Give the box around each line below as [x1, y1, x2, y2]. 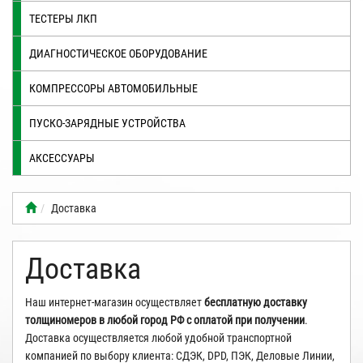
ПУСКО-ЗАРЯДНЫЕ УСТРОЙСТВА [29, 116, 186, 130]
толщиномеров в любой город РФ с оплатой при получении [25, 313, 305, 327]
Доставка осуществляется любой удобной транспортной [25, 331, 292, 344]
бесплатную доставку [204, 295, 307, 309]
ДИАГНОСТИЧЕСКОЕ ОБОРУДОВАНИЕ [29, 46, 207, 60]
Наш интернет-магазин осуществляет [25, 295, 204, 309]
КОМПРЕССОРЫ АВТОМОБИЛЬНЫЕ [29, 81, 198, 95]
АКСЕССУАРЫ [29, 151, 95, 164]
